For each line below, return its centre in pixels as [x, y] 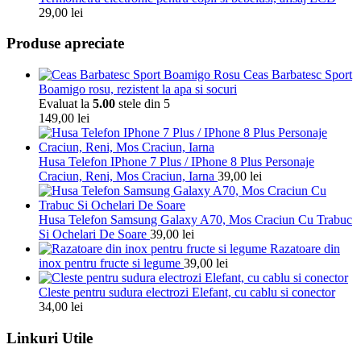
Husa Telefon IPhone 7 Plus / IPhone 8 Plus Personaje [176, 161]
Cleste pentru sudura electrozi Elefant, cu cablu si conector [187, 292]
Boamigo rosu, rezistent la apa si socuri [138, 89]
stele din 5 [143, 103]
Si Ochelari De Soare [93, 234]
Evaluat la [66, 103]
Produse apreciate [65, 44]
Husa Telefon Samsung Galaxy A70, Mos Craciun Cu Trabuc [195, 219]
